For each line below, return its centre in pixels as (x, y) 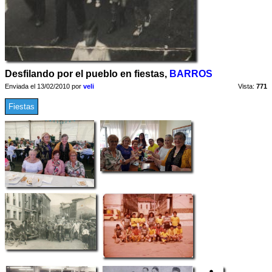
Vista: (246, 86)
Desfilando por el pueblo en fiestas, (87, 74)
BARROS (191, 74)
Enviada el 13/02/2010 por (44, 86)
